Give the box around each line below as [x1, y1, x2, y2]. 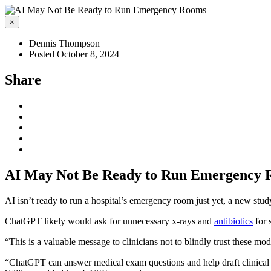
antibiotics [214, 215, 253, 226]
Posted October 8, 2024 [29, 49, 119, 59]
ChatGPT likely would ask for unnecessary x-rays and [5, 215, 214, 226]
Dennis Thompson [29, 38, 100, 48]
